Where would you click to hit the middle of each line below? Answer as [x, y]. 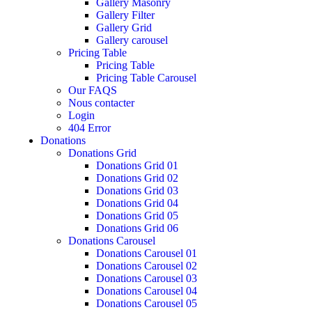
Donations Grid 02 [137, 178]
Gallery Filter [125, 15]
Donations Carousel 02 [147, 265]
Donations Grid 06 [137, 228]
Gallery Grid [124, 27]
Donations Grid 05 [137, 215]
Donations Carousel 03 [147, 278]
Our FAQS [93, 90]
